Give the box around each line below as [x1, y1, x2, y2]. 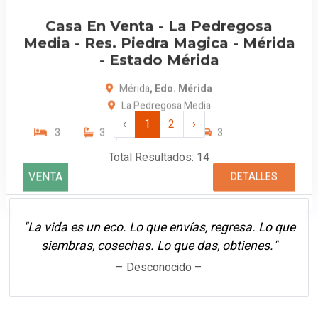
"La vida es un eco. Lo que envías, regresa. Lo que [23, 218, 295, 236]
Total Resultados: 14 [109, 148, 209, 166]
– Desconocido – [116, 258, 202, 276]
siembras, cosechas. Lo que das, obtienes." [40, 236, 278, 255]
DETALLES [231, 54, 278, 70]
